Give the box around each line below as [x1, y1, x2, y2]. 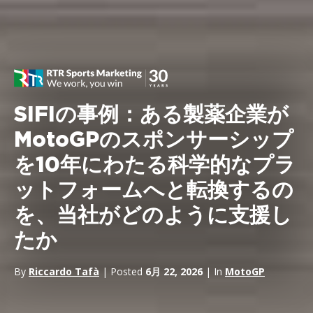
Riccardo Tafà [29, 265, 99, 278]
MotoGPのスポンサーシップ [14, 130, 293, 151]
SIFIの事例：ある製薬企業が [14, 105, 289, 126]
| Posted [99, 265, 145, 278]
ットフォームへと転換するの [14, 180, 293, 201]
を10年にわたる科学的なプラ [14, 155, 296, 176]
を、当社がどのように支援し [14, 205, 292, 226]
